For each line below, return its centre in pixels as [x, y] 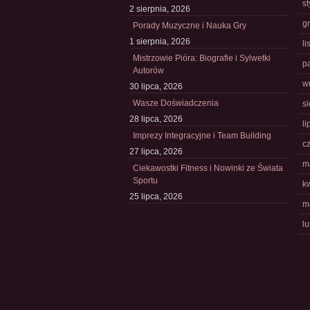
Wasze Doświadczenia [176, 103]
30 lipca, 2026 [156, 86]
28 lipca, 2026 [156, 119]
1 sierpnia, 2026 [160, 42]
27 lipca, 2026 [156, 152]
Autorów [148, 71]
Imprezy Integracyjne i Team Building [202, 136]
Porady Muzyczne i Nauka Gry [190, 26]
